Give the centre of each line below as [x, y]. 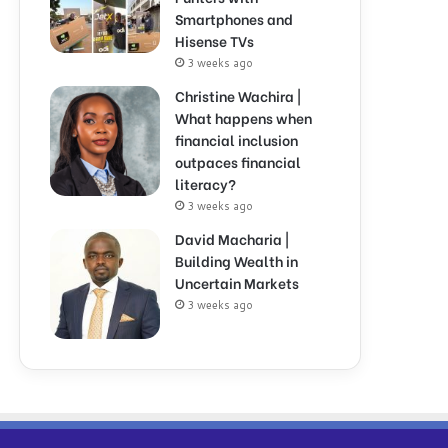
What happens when [243, 117]
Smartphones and [234, 18]
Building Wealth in [236, 260]
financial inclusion [236, 139]
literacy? [205, 183]
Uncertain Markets [237, 282]
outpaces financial [238, 161]
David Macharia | [232, 238]
